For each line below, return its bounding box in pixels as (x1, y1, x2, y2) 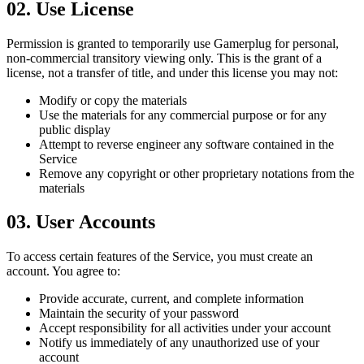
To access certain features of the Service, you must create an (6, 249, 313, 264)
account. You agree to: (6, 264, 120, 279)
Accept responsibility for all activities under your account (39, 321, 331, 336)
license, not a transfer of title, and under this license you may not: (6, 65, 338, 80)
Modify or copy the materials (39, 93, 187, 107)
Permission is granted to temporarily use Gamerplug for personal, (6, 36, 339, 50)
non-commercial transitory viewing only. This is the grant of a (6, 50, 322, 65)
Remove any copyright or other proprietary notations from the (39, 166, 354, 180)
